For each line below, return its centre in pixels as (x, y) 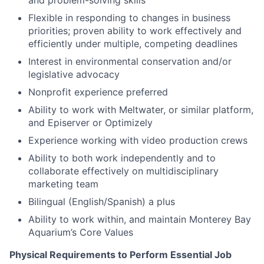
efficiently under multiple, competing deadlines (133, 44)
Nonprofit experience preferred (98, 92)
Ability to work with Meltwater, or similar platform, (141, 110)
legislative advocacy (74, 74)
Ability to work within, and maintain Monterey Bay (140, 219)
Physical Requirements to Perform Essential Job (121, 255)
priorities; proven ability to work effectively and (135, 31)
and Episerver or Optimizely (90, 123)
